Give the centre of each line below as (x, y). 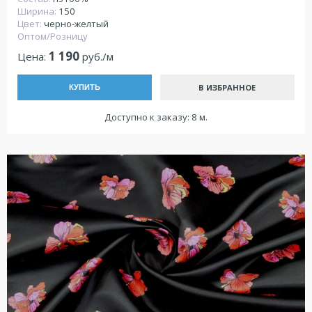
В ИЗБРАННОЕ (227, 87)
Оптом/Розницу (53, 37)
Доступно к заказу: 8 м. (156, 117)
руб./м (96, 56)
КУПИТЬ (85, 87)
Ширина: (38, 11)
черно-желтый (76, 24)
